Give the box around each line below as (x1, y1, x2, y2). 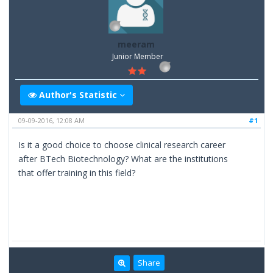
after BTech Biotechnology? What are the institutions (18, 152, 229, 165)
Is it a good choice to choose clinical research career (18, 138, 226, 151)
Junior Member (112, 51, 164, 62)
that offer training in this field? (18, 166, 136, 179)
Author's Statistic (37, 88, 120, 101)
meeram (118, 38, 155, 51)
